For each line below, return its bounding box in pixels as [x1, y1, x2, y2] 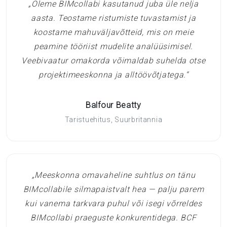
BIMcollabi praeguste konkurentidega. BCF [30, 212, 197, 222]
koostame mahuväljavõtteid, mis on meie [33, 27, 194, 37]
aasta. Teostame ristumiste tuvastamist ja [31, 13, 196, 23]
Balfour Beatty [86, 100, 141, 110]
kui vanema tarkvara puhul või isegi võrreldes [25, 198, 202, 208]
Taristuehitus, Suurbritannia [64, 115, 163, 124]
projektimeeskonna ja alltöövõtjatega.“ [39, 69, 188, 80]
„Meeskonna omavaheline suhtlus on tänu [31, 170, 196, 180]
